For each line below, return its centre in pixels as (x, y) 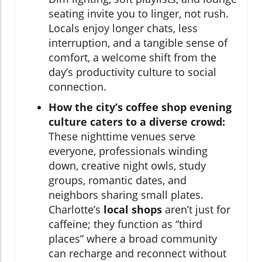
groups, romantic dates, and (118, 180)
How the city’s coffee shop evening (140, 107)
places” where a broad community (133, 238)
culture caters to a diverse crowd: (137, 121)
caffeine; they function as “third (125, 224)
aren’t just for (196, 209)
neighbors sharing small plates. (126, 194)
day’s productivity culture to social (132, 72)
